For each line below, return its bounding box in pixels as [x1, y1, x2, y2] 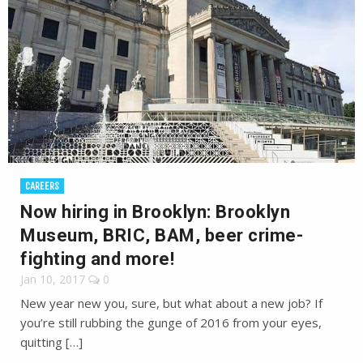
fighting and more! [20, 249, 174, 269]
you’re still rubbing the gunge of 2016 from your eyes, [20, 314, 322, 331]
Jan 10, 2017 [20, 271, 85, 287]
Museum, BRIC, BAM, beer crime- [20, 225, 303, 246]
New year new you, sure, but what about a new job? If [20, 295, 322, 311]
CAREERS [25, 180, 59, 192]
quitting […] [20, 334, 83, 350]
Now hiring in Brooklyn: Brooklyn [20, 202, 290, 222]
